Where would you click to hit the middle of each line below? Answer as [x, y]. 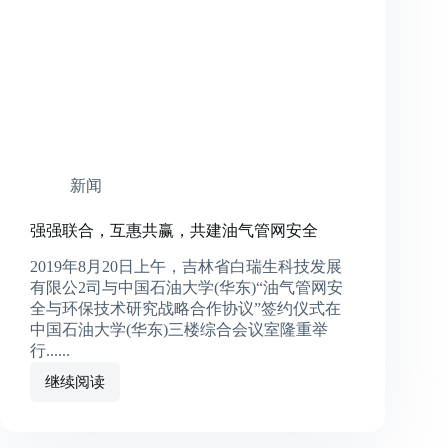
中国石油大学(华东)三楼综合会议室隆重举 [179, 329]
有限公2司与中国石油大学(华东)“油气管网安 [186, 287]
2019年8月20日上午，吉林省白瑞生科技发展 [186, 266]
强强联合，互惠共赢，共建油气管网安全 [174, 230]
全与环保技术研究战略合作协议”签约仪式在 [185, 308]
